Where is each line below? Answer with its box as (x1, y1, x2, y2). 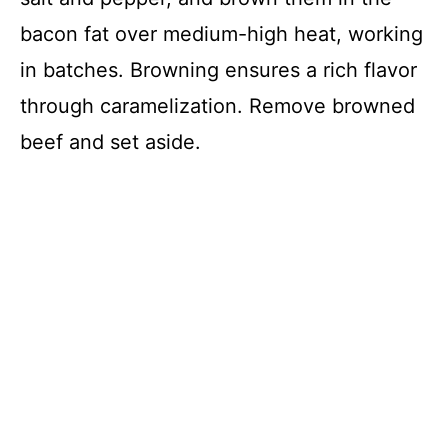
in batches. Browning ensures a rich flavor (20, 58, 417, 83)
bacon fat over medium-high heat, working (20, 22, 423, 47)
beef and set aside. (20, 130, 201, 155)
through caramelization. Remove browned (20, 94, 415, 119)
